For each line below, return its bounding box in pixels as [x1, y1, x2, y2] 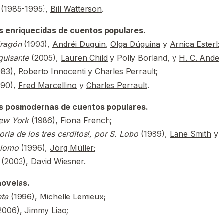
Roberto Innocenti [18, 66, 86, 76]
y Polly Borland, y [108, 53, 179, 63]
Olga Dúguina [110, 39, 160, 49]
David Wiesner [31, 156, 84, 166]
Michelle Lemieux [40, 192, 104, 201]
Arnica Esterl [170, 39, 218, 49]
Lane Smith [170, 129, 211, 139]
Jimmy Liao [24, 205, 66, 215]
